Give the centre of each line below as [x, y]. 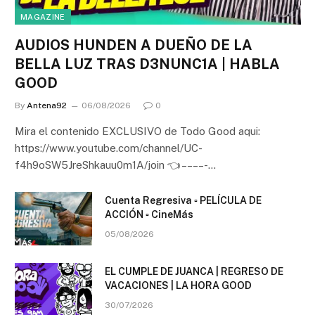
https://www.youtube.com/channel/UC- [109, 148]
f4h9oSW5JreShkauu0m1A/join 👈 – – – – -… [115, 165]
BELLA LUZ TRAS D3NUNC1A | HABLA [147, 64]
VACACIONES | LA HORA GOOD [178, 285]
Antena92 [47, 105]
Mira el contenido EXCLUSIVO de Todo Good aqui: [137, 131]
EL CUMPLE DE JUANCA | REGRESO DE [194, 271]
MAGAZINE [43, 17]
